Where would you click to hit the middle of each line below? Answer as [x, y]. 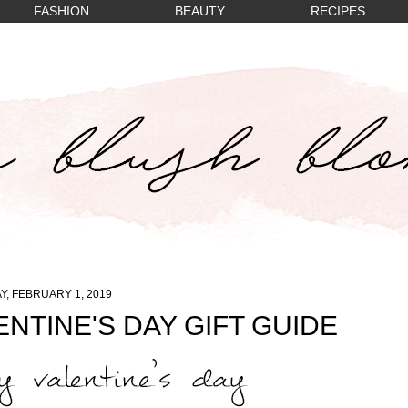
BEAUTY [200, 11]
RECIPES [338, 11]
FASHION [61, 11]
